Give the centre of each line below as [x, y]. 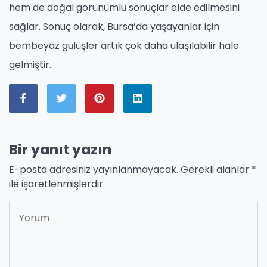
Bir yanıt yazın [60, 149]
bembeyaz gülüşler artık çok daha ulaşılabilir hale [124, 45]
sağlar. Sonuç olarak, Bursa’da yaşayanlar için [114, 26]
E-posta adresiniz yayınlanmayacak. [94, 169]
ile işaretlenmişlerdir [56, 184]
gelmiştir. [30, 64]
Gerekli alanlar [216, 169]
